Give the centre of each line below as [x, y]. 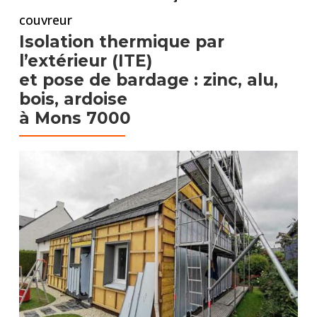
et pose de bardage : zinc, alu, [148, 80]
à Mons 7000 [75, 118]
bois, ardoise [73, 99]
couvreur [45, 19]
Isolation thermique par [121, 41]
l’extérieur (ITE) [85, 60]
